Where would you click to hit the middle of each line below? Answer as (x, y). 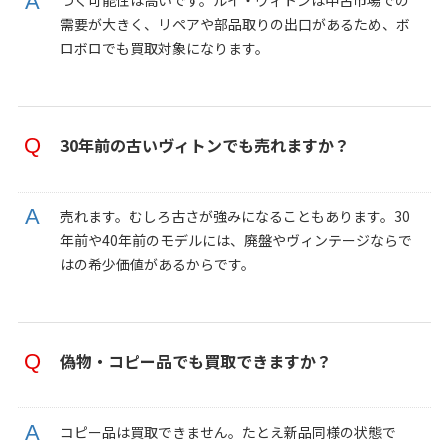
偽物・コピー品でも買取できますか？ (195, 361)
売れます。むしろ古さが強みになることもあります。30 (234, 215)
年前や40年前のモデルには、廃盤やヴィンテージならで (235, 239)
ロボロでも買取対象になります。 (164, 48)
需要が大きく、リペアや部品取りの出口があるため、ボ (234, 24)
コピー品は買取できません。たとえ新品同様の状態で (227, 431)
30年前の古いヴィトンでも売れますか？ (204, 145)
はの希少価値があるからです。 (157, 263)
